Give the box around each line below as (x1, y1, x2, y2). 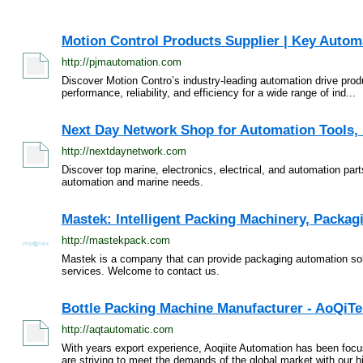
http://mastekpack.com (62, 234, 170, 246)
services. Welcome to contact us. (62, 265, 220, 277)
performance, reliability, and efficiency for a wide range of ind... (62, 87, 356, 99)
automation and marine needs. (62, 176, 203, 188)
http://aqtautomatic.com (62, 323, 173, 335)
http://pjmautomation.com (62, 56, 181, 68)
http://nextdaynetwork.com (62, 145, 186, 157)
